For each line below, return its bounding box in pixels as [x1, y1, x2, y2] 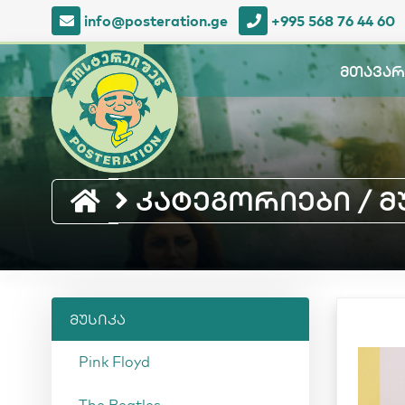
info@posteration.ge [84, 10, 228, 30]
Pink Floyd [79, 353, 150, 371]
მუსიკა [70, 310, 126, 328]
